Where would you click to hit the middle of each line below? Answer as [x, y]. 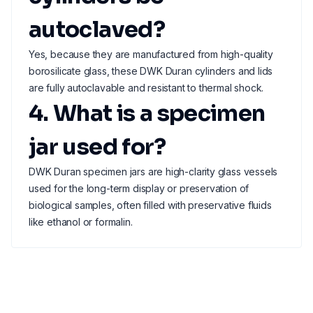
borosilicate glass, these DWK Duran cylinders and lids [151, 71]
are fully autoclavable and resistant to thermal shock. [146, 88]
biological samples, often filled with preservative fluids [150, 205]
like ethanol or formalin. [81, 222]
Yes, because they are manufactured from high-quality [151, 54]
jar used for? [97, 147]
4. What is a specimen [147, 113]
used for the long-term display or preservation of [139, 188]
